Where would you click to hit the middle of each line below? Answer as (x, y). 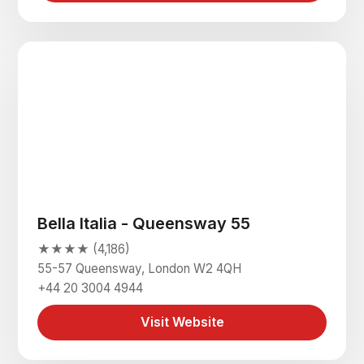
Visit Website (182, 322)
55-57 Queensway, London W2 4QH (140, 268)
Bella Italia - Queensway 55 (144, 223)
